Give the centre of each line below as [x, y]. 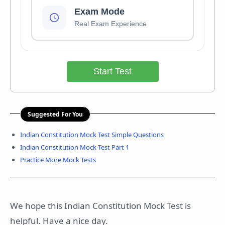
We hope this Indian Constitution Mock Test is [100, 206]
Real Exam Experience [110, 23]
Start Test [113, 71]
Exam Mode [99, 11]
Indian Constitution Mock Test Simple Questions [92, 135]
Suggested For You [55, 114]
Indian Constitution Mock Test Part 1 [75, 147]
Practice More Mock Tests [58, 160]
